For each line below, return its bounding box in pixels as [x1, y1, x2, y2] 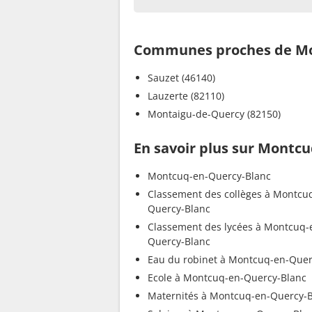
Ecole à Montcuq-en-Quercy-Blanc [148, 270, 306, 284]
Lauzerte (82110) [148, 88, 224, 102]
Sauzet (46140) [148, 70, 215, 84]
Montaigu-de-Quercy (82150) [148, 107, 281, 120]
